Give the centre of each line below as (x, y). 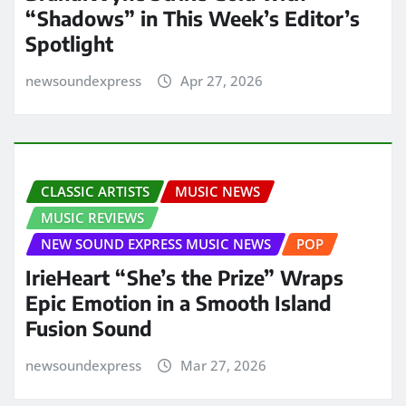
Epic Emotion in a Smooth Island (179, 302)
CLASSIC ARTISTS (95, 192)
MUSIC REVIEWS (92, 218)
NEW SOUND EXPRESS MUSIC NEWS (156, 244)
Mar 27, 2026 (223, 365)
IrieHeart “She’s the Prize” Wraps (184, 277)
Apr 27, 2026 (221, 80)
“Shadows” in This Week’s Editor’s (193, 18)
